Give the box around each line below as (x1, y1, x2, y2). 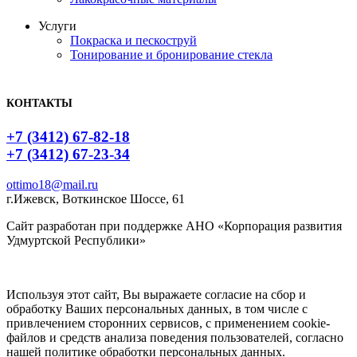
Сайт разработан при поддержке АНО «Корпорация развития (6, 219, 342, 233)
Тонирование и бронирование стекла (70, 48, 273, 62)
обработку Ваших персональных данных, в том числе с (6, 302, 308, 316)
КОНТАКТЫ (6, 96, 73, 109)
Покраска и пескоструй (70, 33, 197, 48)
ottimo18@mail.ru (6, 178, 98, 192)
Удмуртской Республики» (6, 233, 146, 248)
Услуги (38, 19, 76, 33)
